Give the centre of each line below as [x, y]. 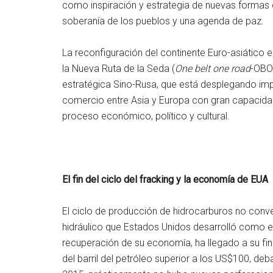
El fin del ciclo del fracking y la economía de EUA [165, 179]
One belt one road [213, 68]
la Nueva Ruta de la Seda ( [119, 68]
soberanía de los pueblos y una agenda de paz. [163, 21]
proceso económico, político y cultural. [146, 116]
